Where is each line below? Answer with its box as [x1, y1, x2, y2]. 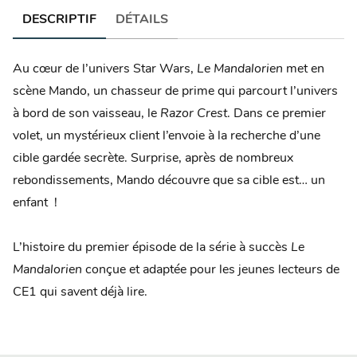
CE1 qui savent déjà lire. [13, 285, 147, 299]
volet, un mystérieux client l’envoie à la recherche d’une [13, 129, 320, 143]
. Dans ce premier [227, 107, 326, 120]
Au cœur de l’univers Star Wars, [13, 62, 197, 76]
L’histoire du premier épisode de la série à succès [13, 241, 291, 254]
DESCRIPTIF [22, 13, 96, 26]
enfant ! [13, 196, 57, 210]
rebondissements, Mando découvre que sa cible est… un [13, 174, 325, 187]
